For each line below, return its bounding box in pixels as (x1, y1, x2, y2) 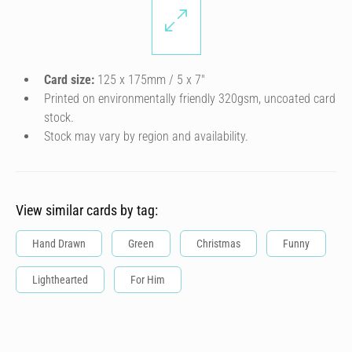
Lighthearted (32, 273, 88, 286)
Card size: (44, 72, 94, 87)
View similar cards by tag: (16, 202, 158, 218)
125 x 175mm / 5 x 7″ (94, 72, 205, 87)
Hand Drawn (32, 237, 86, 250)
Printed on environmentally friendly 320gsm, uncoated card (44, 91, 335, 106)
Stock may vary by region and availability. (44, 129, 248, 144)
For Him (130, 273, 165, 286)
